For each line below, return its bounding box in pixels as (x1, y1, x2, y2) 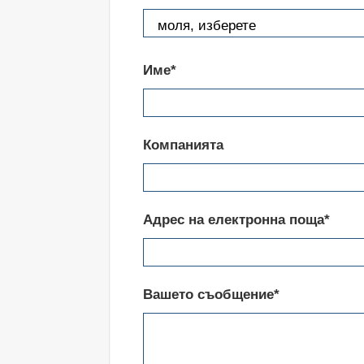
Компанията (142, 137, 223, 153)
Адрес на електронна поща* (142, 212, 330, 227)
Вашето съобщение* (142, 287, 279, 302)
